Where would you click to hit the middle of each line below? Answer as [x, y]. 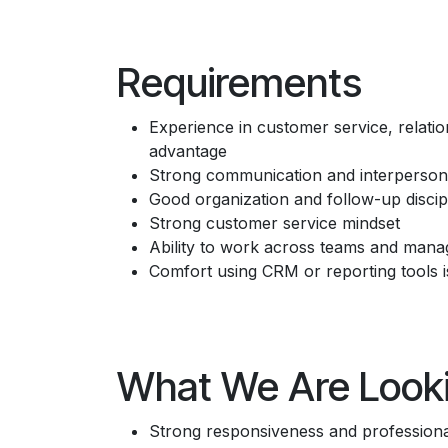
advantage [188, 151]
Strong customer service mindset [274, 223]
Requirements [239, 82]
